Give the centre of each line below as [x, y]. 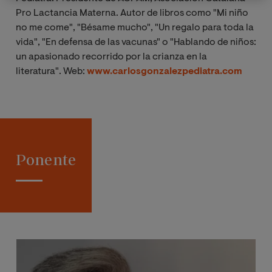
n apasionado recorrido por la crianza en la [114, 57]
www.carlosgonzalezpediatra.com [165, 71]
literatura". [39, 71]
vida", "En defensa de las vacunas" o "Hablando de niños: [136, 42]
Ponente [46, 160]
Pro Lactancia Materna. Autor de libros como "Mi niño [132, 13]
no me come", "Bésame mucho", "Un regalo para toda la [135, 28]
